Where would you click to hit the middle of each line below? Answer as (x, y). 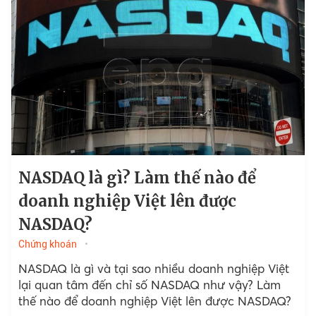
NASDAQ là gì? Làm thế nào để (137, 178)
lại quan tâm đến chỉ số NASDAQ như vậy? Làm (149, 285)
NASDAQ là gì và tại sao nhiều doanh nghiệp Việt (153, 269)
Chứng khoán (47, 244)
